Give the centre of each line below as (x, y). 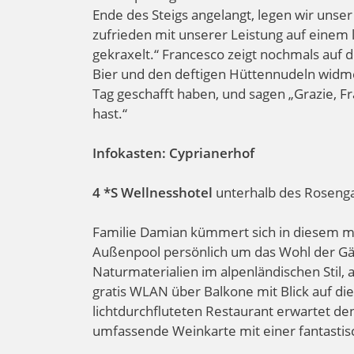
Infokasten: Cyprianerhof (173, 153)
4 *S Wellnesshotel (153, 192)
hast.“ (110, 113)
